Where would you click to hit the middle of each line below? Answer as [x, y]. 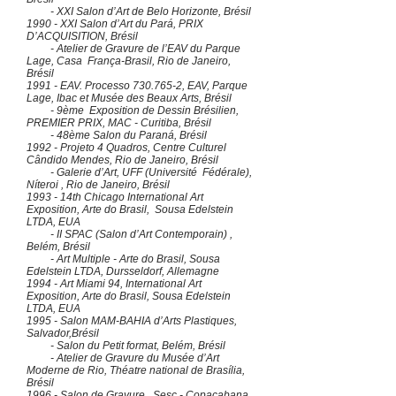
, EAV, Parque [215, 86]
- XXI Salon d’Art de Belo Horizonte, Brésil [139, 11]
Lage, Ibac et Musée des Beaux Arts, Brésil [134, 98]
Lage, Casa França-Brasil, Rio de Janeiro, [129, 61]
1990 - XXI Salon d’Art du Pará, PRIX [115, 24]
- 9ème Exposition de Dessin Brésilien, [133, 110]
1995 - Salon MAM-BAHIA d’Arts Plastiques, [132, 321]
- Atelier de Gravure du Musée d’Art [124, 358]
